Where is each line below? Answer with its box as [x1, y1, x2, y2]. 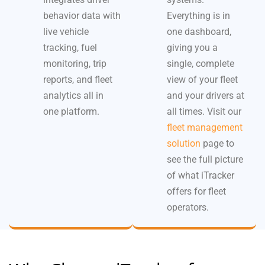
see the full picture [167, 153, 243, 165]
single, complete [167, 57, 234, 69]
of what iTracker [167, 169, 234, 181]
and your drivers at [167, 89, 244, 101]
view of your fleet [167, 73, 238, 85]
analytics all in [43, 89, 104, 101]
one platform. [43, 105, 99, 117]
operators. [167, 201, 209, 213]
